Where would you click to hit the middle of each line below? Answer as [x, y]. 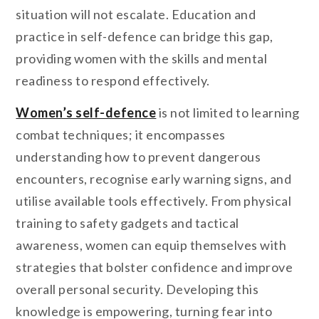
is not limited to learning [228, 113]
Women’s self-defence [86, 113]
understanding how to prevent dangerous [138, 157]
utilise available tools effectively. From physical [154, 201]
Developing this [212, 289]
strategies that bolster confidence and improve [155, 267]
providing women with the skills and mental [142, 58]
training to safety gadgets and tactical [127, 223]
